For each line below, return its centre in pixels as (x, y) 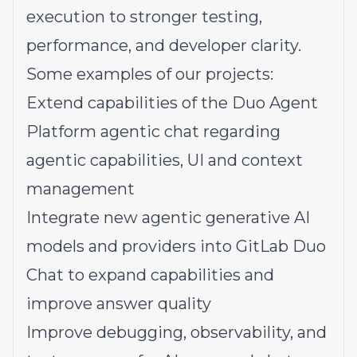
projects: (237, 74)
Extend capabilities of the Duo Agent (172, 103)
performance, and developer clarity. (164, 45)
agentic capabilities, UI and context (165, 160)
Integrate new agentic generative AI (168, 218)
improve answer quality (119, 304)
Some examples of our (114, 74)
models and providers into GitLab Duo (176, 246)
